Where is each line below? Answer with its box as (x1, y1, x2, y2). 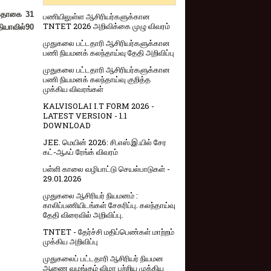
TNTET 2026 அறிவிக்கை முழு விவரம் (43, 21, 170, 32)
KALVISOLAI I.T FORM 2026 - (43, 100, 154, 112)
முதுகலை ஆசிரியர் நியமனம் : (43, 190, 138, 201)
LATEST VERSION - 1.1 (43, 110, 127, 122)
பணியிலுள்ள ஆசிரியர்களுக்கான (43, 11, 150, 22)
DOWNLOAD (43, 120, 91, 131)
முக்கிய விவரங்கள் (43, 83, 103, 95)
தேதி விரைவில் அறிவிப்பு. (43, 209, 123, 221)
